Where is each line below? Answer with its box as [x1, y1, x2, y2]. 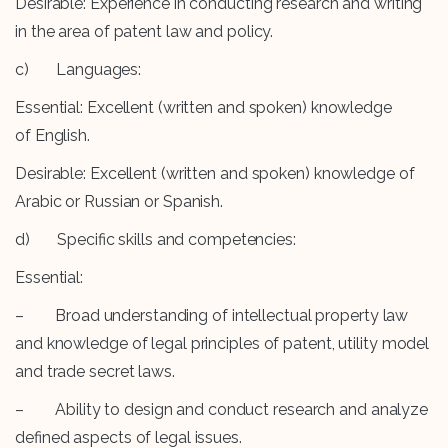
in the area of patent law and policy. [15, 22, 274, 42]
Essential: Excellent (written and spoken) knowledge [15, 98, 392, 118]
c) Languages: [15, 60, 142, 80]
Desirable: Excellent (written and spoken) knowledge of [15, 164, 415, 184]
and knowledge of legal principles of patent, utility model [15, 334, 430, 354]
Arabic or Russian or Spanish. [15, 192, 224, 212]
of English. [15, 126, 90, 146]
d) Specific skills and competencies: [15, 230, 296, 250]
